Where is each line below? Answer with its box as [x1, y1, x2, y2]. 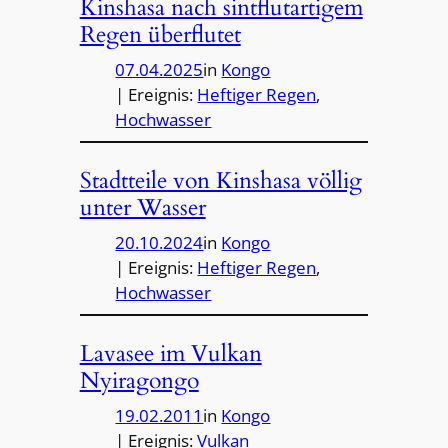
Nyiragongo [79, 365, 199, 397]
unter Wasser [79, 192, 206, 224]
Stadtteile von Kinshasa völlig [79, 165, 362, 197]
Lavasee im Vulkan [79, 338, 262, 370]
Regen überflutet [79, 19, 241, 51]
